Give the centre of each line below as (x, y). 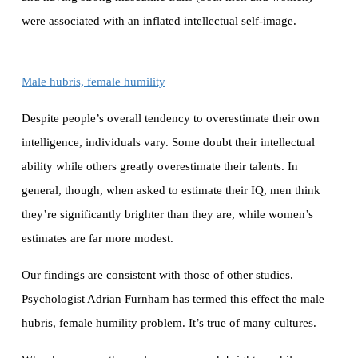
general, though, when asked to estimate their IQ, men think (171, 191)
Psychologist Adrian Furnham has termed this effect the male (173, 299)
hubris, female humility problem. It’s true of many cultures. (169, 323)
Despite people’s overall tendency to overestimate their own (171, 119)
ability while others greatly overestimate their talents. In (160, 167)
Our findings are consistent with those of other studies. (157, 275)
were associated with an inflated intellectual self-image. (159, 21)
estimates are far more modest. (97, 239)
